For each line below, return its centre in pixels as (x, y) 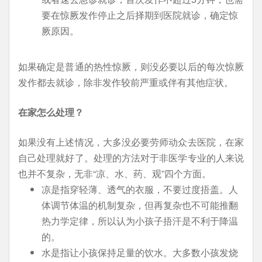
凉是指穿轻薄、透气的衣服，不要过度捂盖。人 (140, 189)
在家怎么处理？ (51, 112)
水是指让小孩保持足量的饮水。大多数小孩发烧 (140, 252)
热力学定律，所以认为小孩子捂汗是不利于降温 (140, 221)
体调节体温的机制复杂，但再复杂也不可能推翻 (140, 205)
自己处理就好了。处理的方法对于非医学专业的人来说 (131, 158)
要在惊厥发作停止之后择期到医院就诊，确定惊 (140, 15)
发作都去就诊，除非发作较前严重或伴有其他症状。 (126, 82)
